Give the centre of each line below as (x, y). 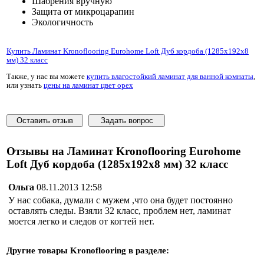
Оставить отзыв (45, 120)
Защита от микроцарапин (83, 11)
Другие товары (38, 251)
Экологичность (62, 22)
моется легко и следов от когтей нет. (81, 221)
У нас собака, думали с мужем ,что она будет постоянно (121, 200)
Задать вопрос (127, 120)
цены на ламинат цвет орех (88, 86)
